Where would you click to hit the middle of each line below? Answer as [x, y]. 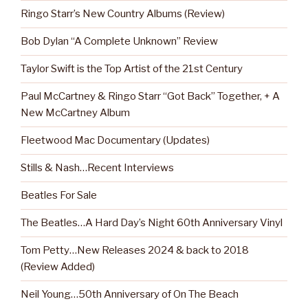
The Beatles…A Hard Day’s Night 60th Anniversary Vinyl [152, 223]
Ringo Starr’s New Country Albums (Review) [123, 14]
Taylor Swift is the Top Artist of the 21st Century [132, 69]
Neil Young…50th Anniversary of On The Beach [130, 295]
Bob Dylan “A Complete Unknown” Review [119, 42]
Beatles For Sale [59, 196]
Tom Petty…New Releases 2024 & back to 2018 [135, 251]
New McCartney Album [75, 113]
